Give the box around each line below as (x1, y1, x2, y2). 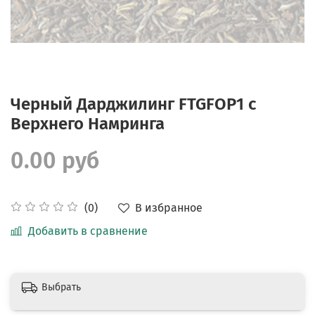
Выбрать (41, 281, 81, 293)
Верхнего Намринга (11, 113, 165, 134)
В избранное (135, 200, 202, 214)
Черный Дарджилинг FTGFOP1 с (11, 94, 256, 114)
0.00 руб (11, 146, 99, 174)
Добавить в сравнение (28, 224, 148, 238)
